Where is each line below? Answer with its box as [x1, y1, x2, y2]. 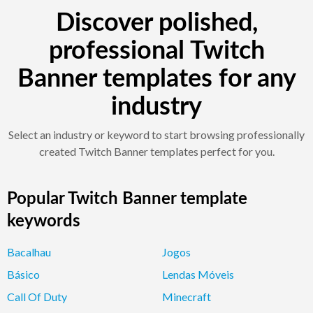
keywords [7, 212, 80, 230]
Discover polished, [55, 10, 258, 36]
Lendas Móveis [162, 267, 234, 281]
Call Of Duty [7, 289, 67, 303]
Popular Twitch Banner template [7, 190, 247, 208]
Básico [7, 267, 40, 281]
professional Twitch [48, 38, 265, 64]
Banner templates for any [17, 66, 296, 92]
